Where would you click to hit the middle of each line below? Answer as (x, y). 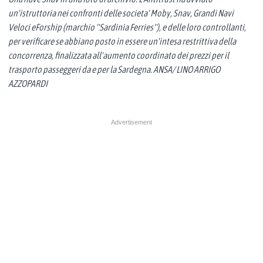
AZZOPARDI (28, 84)
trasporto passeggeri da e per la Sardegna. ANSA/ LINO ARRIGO (114, 70)
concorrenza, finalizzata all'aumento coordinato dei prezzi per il (119, 55)
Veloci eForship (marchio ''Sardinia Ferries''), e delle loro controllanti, (127, 27)
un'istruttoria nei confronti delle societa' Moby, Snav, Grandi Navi (121, 13)
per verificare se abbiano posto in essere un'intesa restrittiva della (122, 41)
